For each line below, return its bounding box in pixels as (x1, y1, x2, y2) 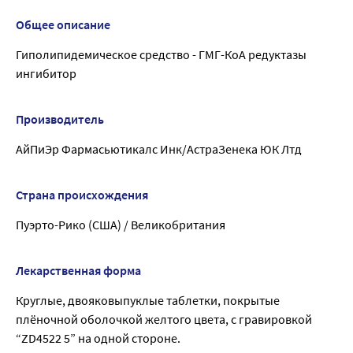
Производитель (16, 111, 104, 128)
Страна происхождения (16, 187, 148, 203)
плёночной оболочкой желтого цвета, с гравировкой (16, 311, 312, 328)
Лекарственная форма (16, 262, 141, 279)
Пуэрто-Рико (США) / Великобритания (16, 217, 225, 233)
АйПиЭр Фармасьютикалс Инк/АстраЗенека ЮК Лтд (16, 141, 302, 158)
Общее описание (16, 17, 110, 33)
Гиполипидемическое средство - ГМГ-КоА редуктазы (16, 46, 307, 63)
